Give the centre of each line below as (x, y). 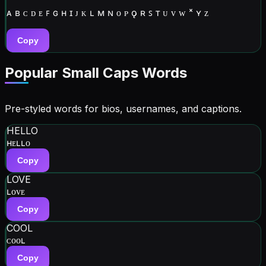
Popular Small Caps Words (96, 73)
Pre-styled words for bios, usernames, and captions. (123, 109)
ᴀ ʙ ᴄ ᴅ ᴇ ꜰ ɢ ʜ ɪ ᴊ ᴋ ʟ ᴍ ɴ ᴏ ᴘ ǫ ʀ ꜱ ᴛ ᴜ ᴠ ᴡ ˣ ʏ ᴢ (107, 12)
